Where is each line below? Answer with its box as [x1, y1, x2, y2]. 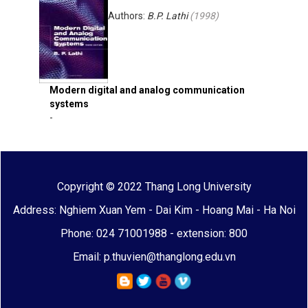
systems [49, 98, 89, 109]
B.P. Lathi [147, 10, 188, 21]
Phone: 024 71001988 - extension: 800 [60, 227, 247, 240]
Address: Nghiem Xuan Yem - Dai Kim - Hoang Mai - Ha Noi [12, 203, 296, 217]
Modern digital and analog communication [49, 85, 245, 96]
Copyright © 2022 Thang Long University [56, 180, 252, 193]
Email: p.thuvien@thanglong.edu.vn [72, 250, 236, 263]
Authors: [108, 10, 147, 21]
